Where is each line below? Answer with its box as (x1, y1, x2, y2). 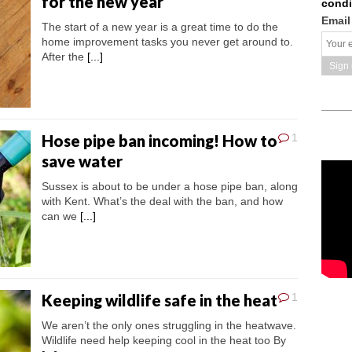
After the (42, 50, 87, 64)
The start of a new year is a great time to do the (42, 20, 278, 34)
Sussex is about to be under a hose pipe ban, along (42, 180, 298, 193)
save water (42, 152, 123, 171)
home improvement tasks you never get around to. (42, 35, 293, 49)
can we (42, 210, 80, 223)
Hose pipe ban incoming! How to (42, 131, 277, 151)
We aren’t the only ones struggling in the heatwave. (42, 319, 296, 332)
